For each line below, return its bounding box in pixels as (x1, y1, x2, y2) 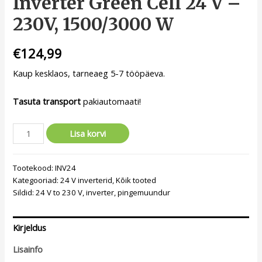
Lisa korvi (70, 127, 106, 139)
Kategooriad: (13, 175, 61, 186)
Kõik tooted (116, 175, 157, 186)
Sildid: (13, 187, 36, 198)
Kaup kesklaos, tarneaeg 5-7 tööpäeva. (13, 67, 166, 79)
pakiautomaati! (81, 95, 142, 108)
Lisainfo (13, 243, 43, 256)
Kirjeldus (13, 221, 47, 233)
